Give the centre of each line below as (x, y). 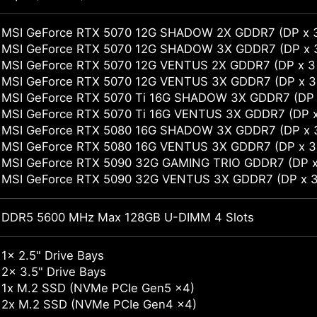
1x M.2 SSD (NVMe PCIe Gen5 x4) (98, 288)
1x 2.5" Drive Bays (53, 256)
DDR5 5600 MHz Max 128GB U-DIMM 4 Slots (128, 218)
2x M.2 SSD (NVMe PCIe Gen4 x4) (99, 305)
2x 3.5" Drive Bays (54, 272)
